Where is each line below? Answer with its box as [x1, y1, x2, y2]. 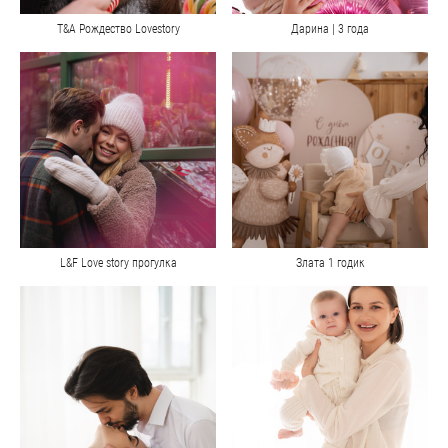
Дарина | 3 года [291, 22, 369, 37]
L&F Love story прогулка [59, 256, 177, 271]
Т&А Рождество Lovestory [56, 22, 180, 37]
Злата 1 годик [295, 256, 365, 271]
